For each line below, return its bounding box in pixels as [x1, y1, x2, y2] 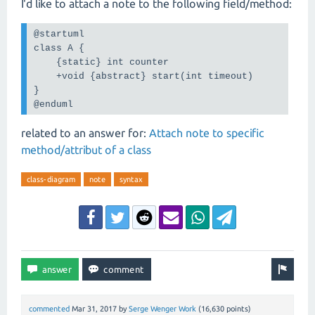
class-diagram [27, 174, 75, 184]
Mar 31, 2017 [72, 304, 117, 313]
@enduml [34, 99, 74, 110]
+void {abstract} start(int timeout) [34, 71, 254, 82]
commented [29, 304, 70, 313]
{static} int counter [34, 57, 169, 68]
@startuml [34, 29, 85, 40]
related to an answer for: [21, 126, 149, 139]
